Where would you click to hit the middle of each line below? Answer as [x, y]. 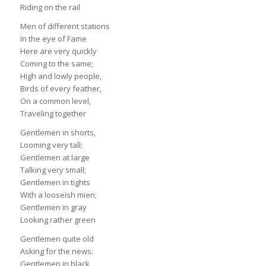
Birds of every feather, [61, 89]
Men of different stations [65, 26]
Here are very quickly [58, 51]
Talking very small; [53, 170]
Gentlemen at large [55, 158]
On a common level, [55, 101]
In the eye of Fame [53, 39]
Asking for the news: [56, 251]
